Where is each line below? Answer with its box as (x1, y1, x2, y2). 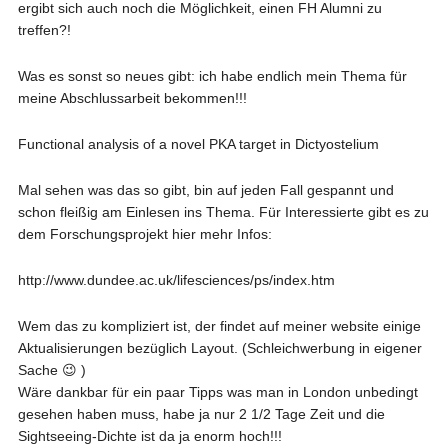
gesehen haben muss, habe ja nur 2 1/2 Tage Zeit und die (17, 406, 385, 422)
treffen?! (17, 22, 71, 38)
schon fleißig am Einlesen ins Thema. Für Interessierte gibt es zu (17, 204, 429, 220)
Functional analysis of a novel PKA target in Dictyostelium (17, 136, 379, 152)
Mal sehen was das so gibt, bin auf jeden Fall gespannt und (17, 182, 394, 198)
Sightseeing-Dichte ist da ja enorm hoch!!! (17, 428, 282, 444)
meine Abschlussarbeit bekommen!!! (17, 90, 247, 106)
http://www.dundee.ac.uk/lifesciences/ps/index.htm (17, 272, 335, 288)
